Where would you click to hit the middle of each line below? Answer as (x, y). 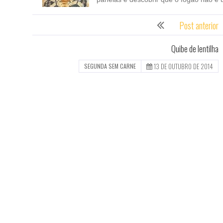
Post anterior (199, 26)
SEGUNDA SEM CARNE (110, 66)
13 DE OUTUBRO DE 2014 (183, 66)
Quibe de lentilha (195, 49)
